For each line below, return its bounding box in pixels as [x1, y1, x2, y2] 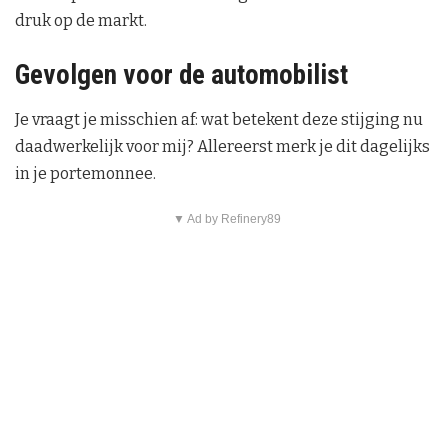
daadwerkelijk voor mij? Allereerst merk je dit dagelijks [15, 137, 430, 157]
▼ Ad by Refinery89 [172, 212, 281, 227]
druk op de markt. [15, 11, 147, 31]
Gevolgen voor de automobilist [15, 58, 348, 91]
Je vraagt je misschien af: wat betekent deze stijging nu [15, 110, 423, 130]
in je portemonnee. [15, 164, 156, 184]
